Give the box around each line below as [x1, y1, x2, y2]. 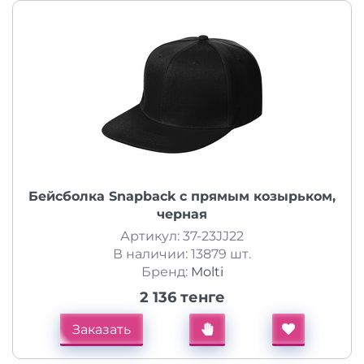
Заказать [71, 322, 131, 337]
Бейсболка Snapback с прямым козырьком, [28, 188, 336, 204]
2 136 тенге [139, 288, 225, 306]
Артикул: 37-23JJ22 [120, 228, 244, 244]
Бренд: [141, 264, 191, 279]
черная [157, 206, 207, 222]
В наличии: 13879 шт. [113, 246, 251, 262]
